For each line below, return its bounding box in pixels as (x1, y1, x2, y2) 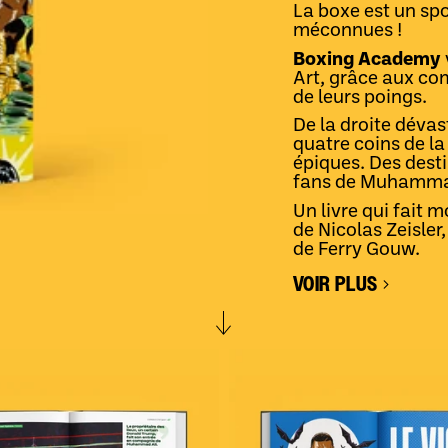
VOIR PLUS (293, 270, 378, 299)
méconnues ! (293, 21, 402, 41)
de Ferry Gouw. (293, 240, 420, 260)
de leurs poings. (293, 88, 427, 108)
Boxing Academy (293, 50, 445, 70)
